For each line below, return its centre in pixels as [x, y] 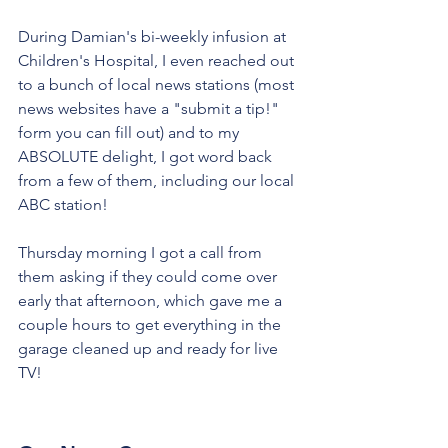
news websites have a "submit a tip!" [150, 108]
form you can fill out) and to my [130, 132]
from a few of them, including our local [158, 180]
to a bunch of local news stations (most [158, 84]
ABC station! [65, 204]
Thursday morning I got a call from [142, 252]
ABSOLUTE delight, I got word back [147, 156]
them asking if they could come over [149, 276]
